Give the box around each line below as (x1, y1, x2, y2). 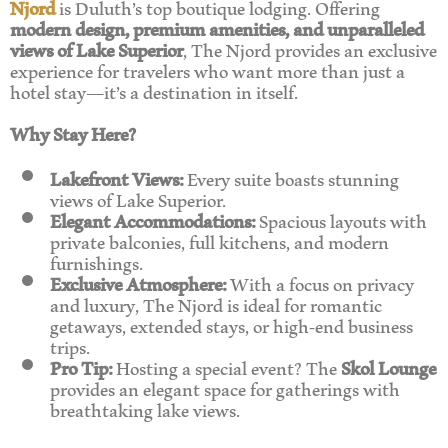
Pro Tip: (50, 343, 112, 391)
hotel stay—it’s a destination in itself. (10, 66, 298, 114)
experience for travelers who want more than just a (10, 45, 405, 93)
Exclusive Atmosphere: (50, 259, 226, 307)
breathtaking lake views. (50, 385, 240, 433)
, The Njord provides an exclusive (183, 24, 437, 72)
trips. (50, 322, 90, 370)
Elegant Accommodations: (50, 196, 255, 244)
